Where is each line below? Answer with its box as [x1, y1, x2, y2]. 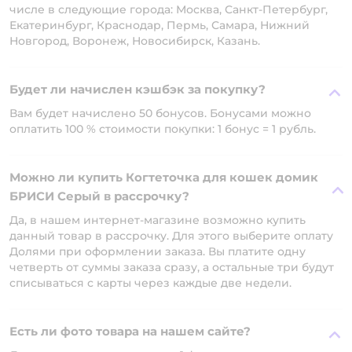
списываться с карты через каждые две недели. [9, 275, 291, 290]
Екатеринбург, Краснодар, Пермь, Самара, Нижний [9, 17, 310, 32]
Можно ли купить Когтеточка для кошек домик [9, 169, 318, 185]
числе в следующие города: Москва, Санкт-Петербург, [9, 2, 328, 16]
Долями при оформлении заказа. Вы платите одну [9, 244, 306, 258]
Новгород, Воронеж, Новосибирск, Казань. [9, 33, 260, 48]
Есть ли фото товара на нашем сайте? [9, 323, 251, 339]
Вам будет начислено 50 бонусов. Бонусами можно [9, 105, 311, 120]
